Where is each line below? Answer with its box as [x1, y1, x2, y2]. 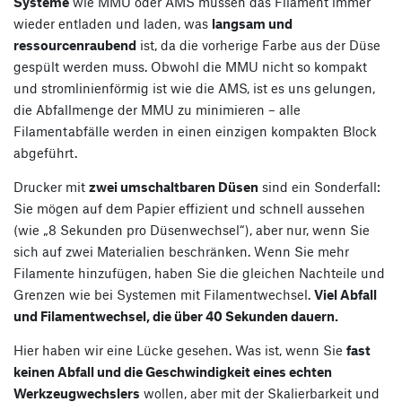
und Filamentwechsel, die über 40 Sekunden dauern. [13, 307, 338, 324]
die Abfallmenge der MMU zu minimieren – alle [13, 100, 301, 118]
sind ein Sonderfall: [258, 178, 380, 195]
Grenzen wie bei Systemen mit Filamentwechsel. [13, 285, 314, 302]
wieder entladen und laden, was [13, 14, 212, 31]
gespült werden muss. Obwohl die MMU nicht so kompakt [13, 57, 367, 74]
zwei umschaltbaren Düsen [89, 178, 258, 195]
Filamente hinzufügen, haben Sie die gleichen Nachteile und [13, 264, 385, 281]
